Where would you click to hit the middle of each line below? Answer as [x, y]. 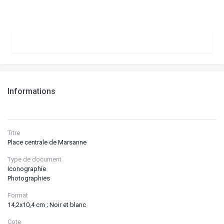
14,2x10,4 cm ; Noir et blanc [47, 204]
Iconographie [27, 168]
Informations [31, 91]
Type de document [34, 159]
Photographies [29, 178]
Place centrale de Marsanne [47, 142]
